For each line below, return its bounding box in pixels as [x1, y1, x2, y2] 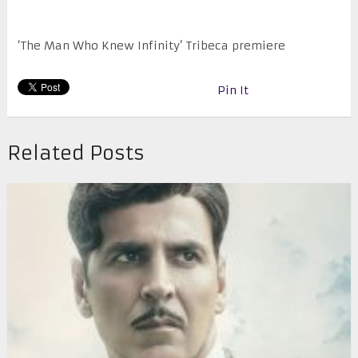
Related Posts [6, 141, 145, 166]
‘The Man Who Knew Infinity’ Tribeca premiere [17, 38, 285, 54]
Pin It [217, 83, 249, 98]
